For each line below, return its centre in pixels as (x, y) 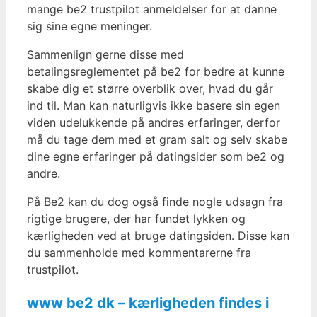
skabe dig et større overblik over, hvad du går (150, 89)
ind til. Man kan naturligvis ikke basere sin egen (154, 106)
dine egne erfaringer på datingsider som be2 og (156, 157)
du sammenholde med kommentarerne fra (139, 253)
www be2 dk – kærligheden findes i (148, 303)
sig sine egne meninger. (90, 27)
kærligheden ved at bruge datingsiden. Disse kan (158, 236)
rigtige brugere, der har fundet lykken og (136, 219)
